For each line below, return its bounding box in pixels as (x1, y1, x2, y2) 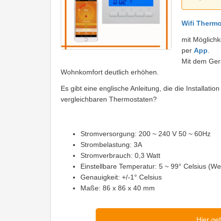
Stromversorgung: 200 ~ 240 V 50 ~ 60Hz (80, 129, 211, 138)
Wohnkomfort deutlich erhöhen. (61, 68, 159, 76)
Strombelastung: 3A (80, 140, 142, 148)
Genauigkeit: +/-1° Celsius (80, 173, 162, 181)
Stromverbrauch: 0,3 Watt (80, 151, 160, 159)
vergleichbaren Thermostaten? (61, 95, 157, 103)
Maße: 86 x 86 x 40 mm (80, 184, 155, 192)
